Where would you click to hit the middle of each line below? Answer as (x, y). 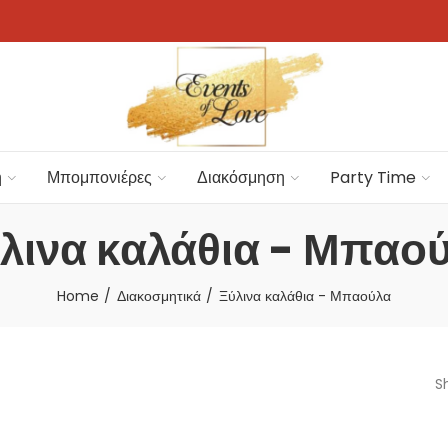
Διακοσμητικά (159, 296)
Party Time (372, 177)
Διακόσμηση (240, 177)
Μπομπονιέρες (99, 177)
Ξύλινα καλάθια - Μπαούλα (305, 296)
